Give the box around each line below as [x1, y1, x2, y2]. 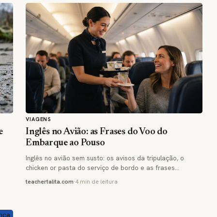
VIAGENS [26, 115, 52, 123]
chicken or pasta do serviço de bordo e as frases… [26, 163, 179, 172]
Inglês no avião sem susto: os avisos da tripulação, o [26, 153, 184, 162]
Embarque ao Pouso [26, 138, 105, 148]
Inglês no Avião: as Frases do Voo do [26, 127, 168, 137]
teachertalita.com [26, 177, 74, 186]
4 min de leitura [75, 177, 118, 186]
